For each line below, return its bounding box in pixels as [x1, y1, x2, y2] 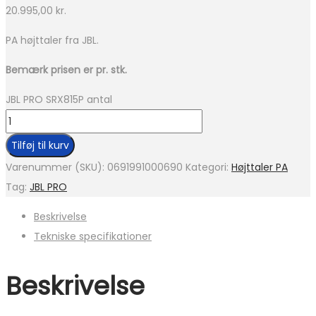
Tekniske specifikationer [34, 229, 152, 244]
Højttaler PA [231, 160, 288, 175]
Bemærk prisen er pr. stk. [6, 63, 127, 78]
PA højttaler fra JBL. [6, 33, 99, 48]
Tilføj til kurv [11, 138, 69, 153]
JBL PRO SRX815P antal [6, 92, 112, 107]
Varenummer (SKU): [6, 160, 107, 175]
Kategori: [186, 160, 231, 175]
